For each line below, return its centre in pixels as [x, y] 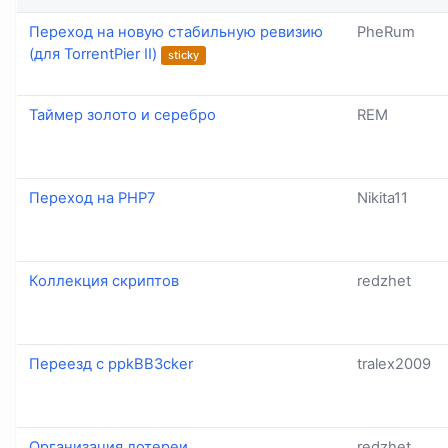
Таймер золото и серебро [122, 115]
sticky [183, 54]
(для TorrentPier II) [93, 54]
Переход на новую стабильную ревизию [176, 32]
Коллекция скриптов [104, 281]
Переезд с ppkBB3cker [111, 364]
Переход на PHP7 [92, 198]
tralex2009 [394, 364]
